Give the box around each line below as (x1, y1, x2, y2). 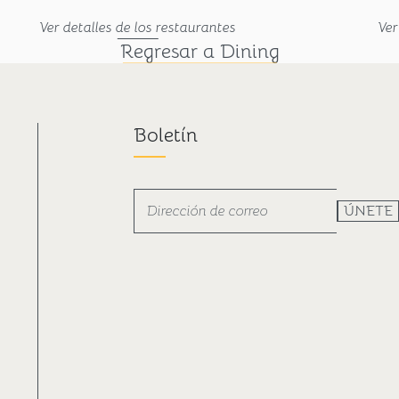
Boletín (134, 122, 199, 147)
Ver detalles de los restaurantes (39, 18, 236, 37)
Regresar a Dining (119, 38, 280, 63)
